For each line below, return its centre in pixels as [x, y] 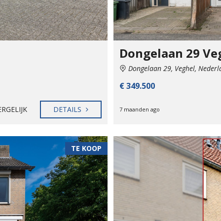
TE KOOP [86, 148]
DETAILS [68, 109]
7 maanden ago [140, 109]
